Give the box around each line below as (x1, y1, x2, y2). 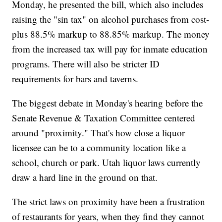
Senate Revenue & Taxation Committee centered (12, 111, 196, 124)
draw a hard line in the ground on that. (12, 170, 158, 183)
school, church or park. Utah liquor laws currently (12, 156, 201, 168)
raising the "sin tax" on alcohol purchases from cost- (12, 12, 210, 25)
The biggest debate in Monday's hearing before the (12, 96, 203, 109)
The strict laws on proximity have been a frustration (12, 195, 206, 208)
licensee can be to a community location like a (12, 141, 186, 154)
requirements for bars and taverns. (12, 72, 139, 85)
